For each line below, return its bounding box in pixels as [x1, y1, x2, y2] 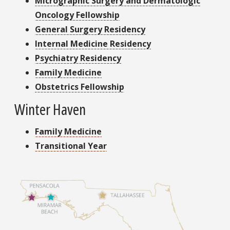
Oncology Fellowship [35, 9, 120, 21]
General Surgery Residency [35, 24, 145, 35]
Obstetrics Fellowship [35, 81, 124, 93]
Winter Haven [14, 99, 86, 120]
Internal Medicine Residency [35, 38, 151, 50]
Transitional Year [35, 140, 107, 152]
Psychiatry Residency [35, 52, 121, 64]
